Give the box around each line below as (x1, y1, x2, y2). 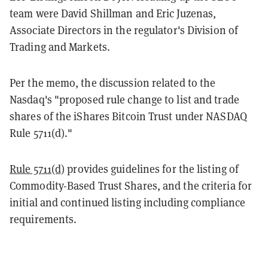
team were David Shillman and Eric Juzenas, (10, 6, 217, 20)
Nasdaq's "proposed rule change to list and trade (10, 92, 239, 106)
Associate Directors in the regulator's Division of (10, 23, 239, 37)
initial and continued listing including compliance (10, 195, 246, 209)
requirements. (10, 212, 77, 226)
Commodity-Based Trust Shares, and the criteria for (10, 178, 252, 193)
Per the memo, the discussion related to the (10, 75, 216, 90)
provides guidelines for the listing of (65, 162, 239, 176)
